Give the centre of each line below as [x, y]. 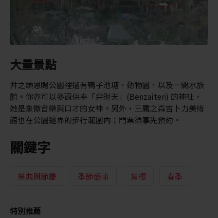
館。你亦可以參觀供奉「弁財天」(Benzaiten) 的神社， [106, 97]
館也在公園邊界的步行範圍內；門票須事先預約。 [95, 120]
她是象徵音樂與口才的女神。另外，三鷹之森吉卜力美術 [107, 108]
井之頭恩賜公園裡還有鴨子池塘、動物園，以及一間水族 [107, 85]
